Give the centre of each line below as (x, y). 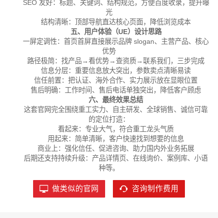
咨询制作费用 (155, 189)
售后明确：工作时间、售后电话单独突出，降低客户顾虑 (116, 90)
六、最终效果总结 (116, 100)
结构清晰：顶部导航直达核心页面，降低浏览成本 (116, 22)
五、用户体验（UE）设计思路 (116, 32)
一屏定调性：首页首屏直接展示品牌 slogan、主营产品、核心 (116, 42)
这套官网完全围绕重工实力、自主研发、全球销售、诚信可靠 (116, 110)
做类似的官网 (75, 189)
